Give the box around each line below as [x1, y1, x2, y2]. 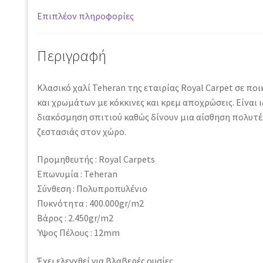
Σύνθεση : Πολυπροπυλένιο [36, 183, 147, 195]
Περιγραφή [36, 46, 106, 65]
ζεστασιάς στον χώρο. [36, 125, 126, 137]
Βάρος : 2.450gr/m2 [36, 212, 113, 224]
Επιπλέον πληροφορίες [36, 10, 134, 22]
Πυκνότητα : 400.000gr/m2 [36, 197, 144, 210]
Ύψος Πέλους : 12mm [36, 227, 120, 239]
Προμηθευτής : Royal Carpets [36, 153, 155, 166]
